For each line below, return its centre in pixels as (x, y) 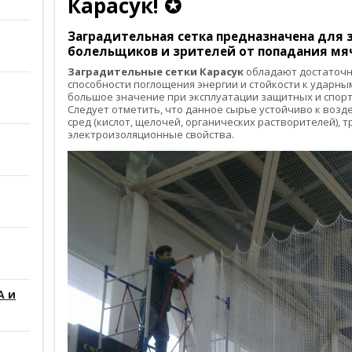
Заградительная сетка (140, 36)
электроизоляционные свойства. (151, 134)
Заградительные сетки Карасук (156, 71)
